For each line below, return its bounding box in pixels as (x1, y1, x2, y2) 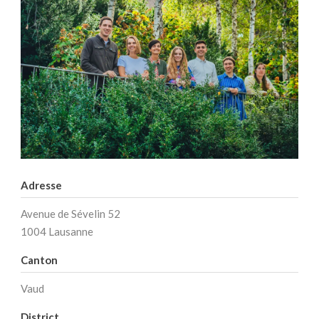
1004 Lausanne (21, 225, 93, 239)
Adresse (21, 179, 62, 192)
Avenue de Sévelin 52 (21, 207, 120, 221)
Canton (21, 253, 58, 267)
